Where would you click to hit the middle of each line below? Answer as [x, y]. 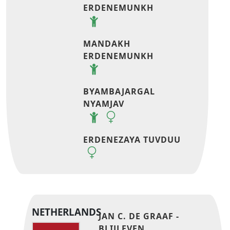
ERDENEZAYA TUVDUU [132, 139]
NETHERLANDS [66, 212]
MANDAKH [107, 43]
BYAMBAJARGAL [119, 92]
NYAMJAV [104, 104]
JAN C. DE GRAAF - [139, 216]
